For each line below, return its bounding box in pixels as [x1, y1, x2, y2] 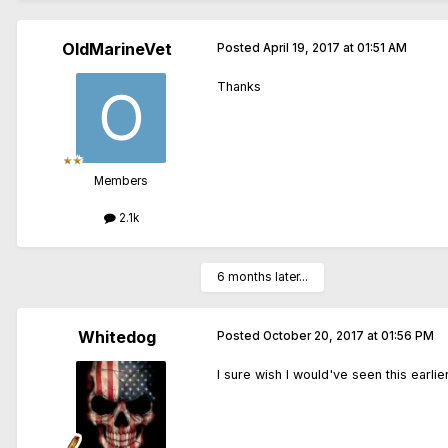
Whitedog [78, 327, 156, 348]
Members [94, 174, 148, 189]
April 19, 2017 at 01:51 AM [263, 41, 407, 56]
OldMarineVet [62, 39, 172, 60]
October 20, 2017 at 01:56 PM [263, 329, 434, 344]
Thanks [217, 79, 261, 95]
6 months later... [217, 270, 308, 285]
